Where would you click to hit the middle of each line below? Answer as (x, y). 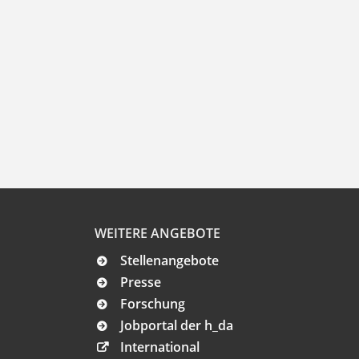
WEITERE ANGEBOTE (157, 234)
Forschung (153, 304)
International (160, 347)
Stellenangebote (169, 261)
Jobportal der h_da (177, 326)
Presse (141, 282)
